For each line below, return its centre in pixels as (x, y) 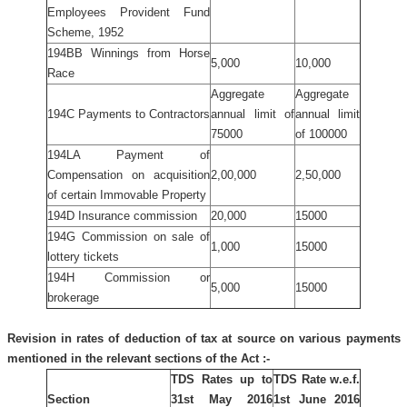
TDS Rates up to (222, 379)
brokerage (73, 298)
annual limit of (253, 114)
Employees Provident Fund (129, 12)
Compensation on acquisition (129, 175)
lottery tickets (83, 257)
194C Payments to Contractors (129, 114)
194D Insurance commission (122, 216)
